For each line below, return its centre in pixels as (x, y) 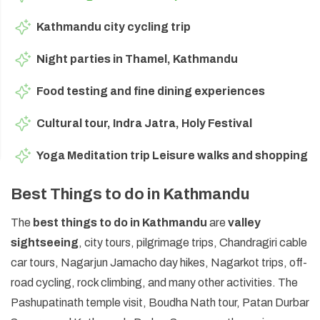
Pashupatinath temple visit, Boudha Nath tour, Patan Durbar (160, 302)
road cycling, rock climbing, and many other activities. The (154, 282)
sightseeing (45, 242)
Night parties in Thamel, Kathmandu (137, 59)
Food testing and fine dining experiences (151, 91)
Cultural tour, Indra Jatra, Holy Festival (144, 123)
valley (244, 222)
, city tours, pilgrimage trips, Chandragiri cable (193, 242)
